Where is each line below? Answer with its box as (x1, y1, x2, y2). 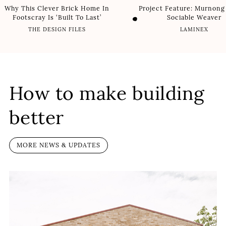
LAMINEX (180, 26, 208, 33)
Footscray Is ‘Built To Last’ (13, 13, 102, 21)
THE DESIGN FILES (28, 26, 86, 33)
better (9, 106, 64, 129)
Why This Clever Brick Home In (5, 4, 110, 12)
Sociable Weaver (166, 13, 221, 21)
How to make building (9, 82, 205, 105)
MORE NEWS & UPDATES (16, 141, 100, 149)
